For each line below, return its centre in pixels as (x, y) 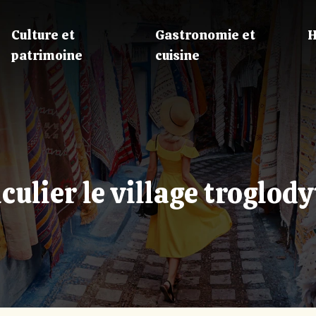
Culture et (43, 35)
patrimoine (47, 55)
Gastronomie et (205, 35)
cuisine (177, 55)
